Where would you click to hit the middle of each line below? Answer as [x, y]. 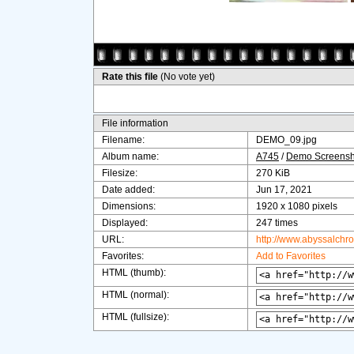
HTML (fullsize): [136, 317]
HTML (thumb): [134, 273]
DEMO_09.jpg [286, 140]
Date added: [128, 190]
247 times [277, 223]
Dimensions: [129, 206]
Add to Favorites [291, 256]
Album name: [130, 156]
